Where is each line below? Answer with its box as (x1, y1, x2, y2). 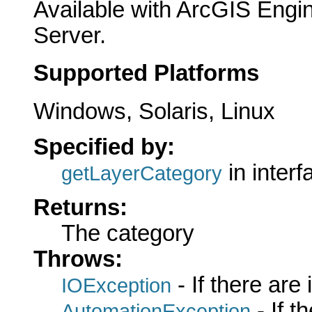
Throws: (33, 246, 123, 272)
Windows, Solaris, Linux (33, 99, 275, 125)
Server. (33, 22, 106, 48)
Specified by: (33, 134, 175, 159)
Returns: (33, 194, 127, 220)
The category (61, 220, 194, 246)
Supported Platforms (33, 61, 259, 86)
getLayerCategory (61, 161, 222, 185)
